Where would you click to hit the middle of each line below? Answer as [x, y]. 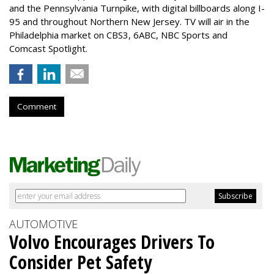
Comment [37, 106]
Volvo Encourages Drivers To [112, 242]
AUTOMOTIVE [43, 224]
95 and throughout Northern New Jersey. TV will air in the [129, 21]
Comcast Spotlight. [48, 48]
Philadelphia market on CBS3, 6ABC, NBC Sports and [118, 35]
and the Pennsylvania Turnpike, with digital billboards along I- [137, 8]
